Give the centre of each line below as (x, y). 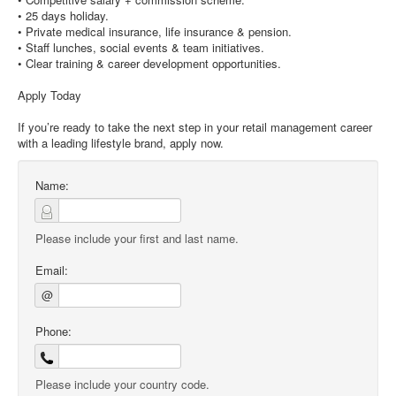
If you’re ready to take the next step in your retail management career (195, 127)
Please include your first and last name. (137, 238)
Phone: (53, 331)
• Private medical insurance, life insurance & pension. (155, 31)
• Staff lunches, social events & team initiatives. (141, 47)
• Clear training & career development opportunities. (149, 63)
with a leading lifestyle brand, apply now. (121, 143)
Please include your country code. (122, 384)
